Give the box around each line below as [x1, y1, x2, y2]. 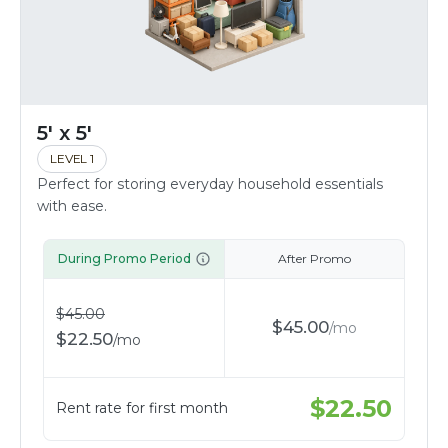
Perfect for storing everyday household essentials [37, 174, 383, 193]
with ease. [37, 196, 107, 215]
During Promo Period [57, 250, 191, 266]
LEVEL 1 [50, 150, 94, 166]
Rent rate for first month [56, 399, 228, 418]
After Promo [278, 250, 351, 266]
